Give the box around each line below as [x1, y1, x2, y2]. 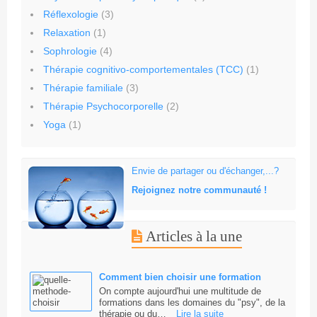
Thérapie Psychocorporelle [43, 100, 163, 113]
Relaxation [43, 27, 91, 39]
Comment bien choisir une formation [99, 272, 261, 283]
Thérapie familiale [43, 82, 123, 94]
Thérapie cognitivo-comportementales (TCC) [43, 64, 243, 76]
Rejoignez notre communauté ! [132, 185, 267, 196]
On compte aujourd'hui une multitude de [99, 286, 261, 297]
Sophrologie [43, 45, 97, 57]
